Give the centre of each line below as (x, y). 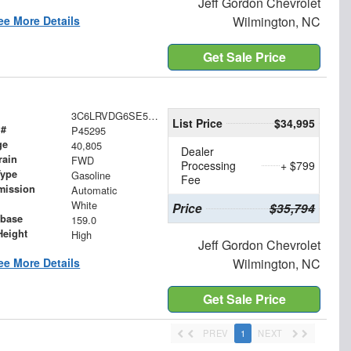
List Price (197, 123)
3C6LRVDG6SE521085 (153, 116)
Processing (209, 166)
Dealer (198, 152)
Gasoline (90, 175)
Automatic (94, 190)
